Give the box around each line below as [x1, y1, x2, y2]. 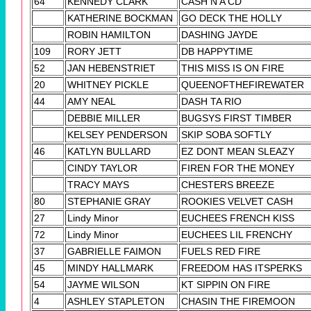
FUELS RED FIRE [181, 246, 260, 258]
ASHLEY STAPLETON [67, 296, 165, 308]
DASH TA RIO [181, 96, 242, 108]
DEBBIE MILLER [67, 112, 140, 124]
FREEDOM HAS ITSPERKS [181, 262, 302, 274]
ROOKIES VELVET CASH [181, 196, 293, 208]
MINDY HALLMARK [67, 262, 153, 274]
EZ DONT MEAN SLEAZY [181, 146, 294, 158]
